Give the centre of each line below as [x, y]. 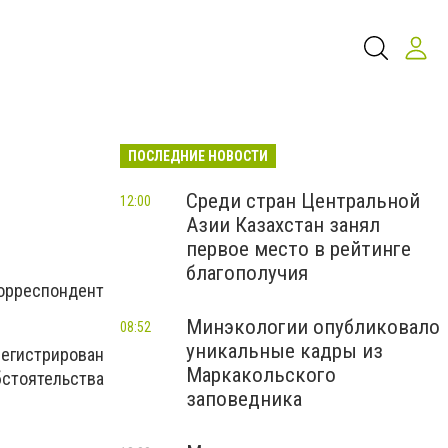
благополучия [247, 273]
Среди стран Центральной [303, 201]
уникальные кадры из [284, 351]
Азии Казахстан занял [283, 225]
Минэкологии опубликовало [313, 327]
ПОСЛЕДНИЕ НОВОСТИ [198, 156]
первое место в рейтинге [298, 249]
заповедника [244, 399]
